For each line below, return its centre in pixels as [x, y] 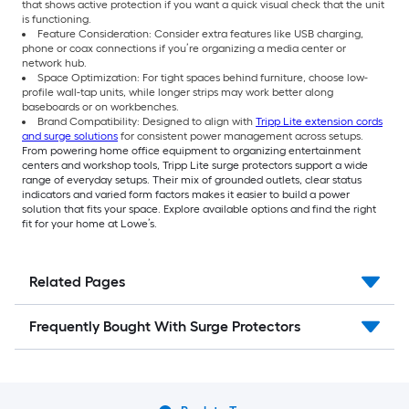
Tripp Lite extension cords [319, 122]
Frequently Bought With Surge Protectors [165, 327]
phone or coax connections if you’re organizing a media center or [184, 49]
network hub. [54, 63]
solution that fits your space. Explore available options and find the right [199, 210]
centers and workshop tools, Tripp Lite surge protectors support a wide [195, 166]
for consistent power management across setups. [241, 136]
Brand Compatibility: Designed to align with [147, 122]
